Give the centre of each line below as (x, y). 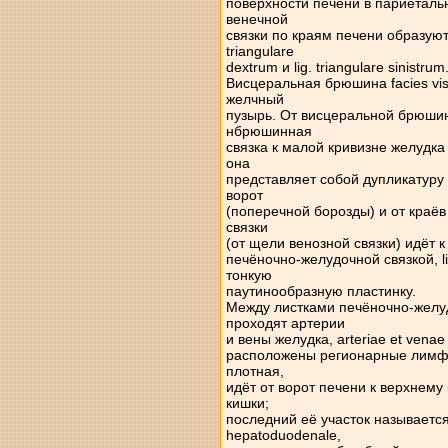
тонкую (248, 275)
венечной (256, 19)
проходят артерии (285, 323)
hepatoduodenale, (283, 435)
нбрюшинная (268, 131)
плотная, (254, 371)
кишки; (247, 403)
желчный (254, 99)
